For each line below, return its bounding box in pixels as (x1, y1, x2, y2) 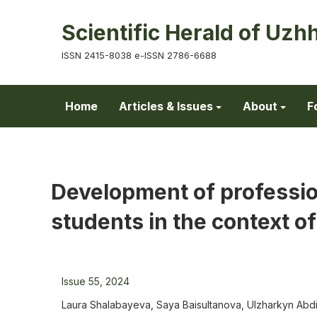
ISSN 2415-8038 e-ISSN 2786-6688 (62, 50, 217, 61)
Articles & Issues (119, 99, 213, 113)
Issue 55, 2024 (62, 275, 129, 287)
